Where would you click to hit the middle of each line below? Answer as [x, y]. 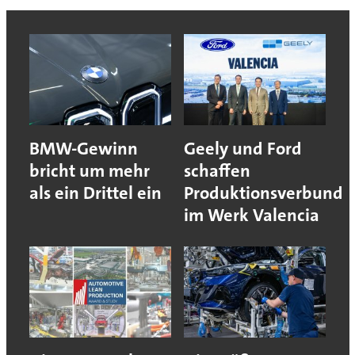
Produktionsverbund [263, 193]
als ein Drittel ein [95, 193]
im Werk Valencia [252, 216]
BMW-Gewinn [83, 149]
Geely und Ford [243, 149]
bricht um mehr [89, 171]
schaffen [217, 171]
